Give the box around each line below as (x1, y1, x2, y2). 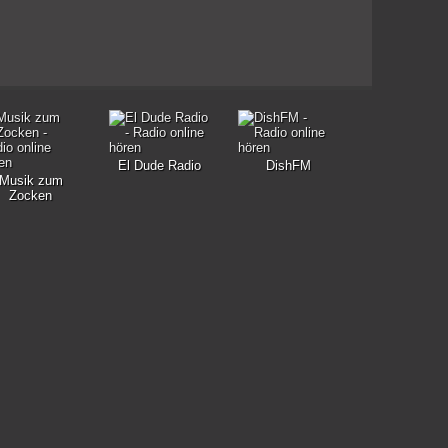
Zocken (9, 188, 52, 203)
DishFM (266, 158, 311, 173)
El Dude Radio (118, 158, 201, 173)
